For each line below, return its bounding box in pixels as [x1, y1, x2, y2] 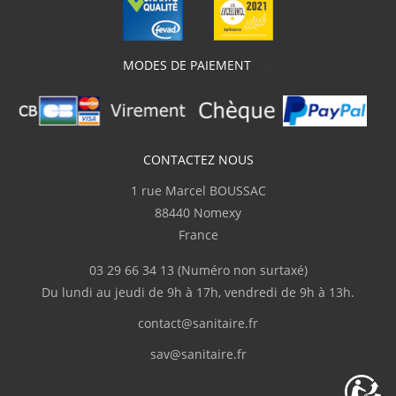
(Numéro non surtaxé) [173, 261, 308, 278]
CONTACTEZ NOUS [142, 150, 254, 168]
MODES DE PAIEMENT [123, 57, 262, 74]
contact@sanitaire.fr [138, 314, 258, 331]
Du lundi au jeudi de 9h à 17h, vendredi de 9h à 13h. [42, 283, 354, 301]
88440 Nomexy [155, 203, 241, 221]
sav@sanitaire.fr [149, 345, 247, 362]
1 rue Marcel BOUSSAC [130, 181, 266, 199]
